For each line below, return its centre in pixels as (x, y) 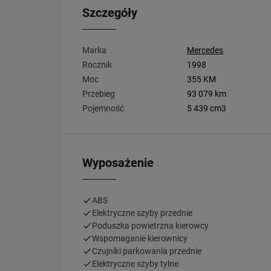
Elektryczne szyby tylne (135, 263)
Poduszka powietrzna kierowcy (150, 225)
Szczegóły (110, 12)
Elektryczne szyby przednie (142, 213)
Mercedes (205, 50)
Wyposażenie (118, 162)
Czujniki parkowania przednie (147, 251)
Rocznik (97, 64)
